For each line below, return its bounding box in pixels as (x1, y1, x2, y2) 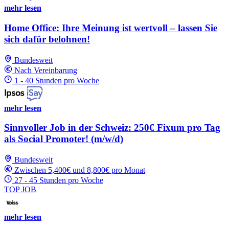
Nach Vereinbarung (14, 65, 77, 75)
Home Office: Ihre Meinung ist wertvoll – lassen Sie (4, 22, 217, 34)
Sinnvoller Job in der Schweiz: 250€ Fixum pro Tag (4, 122, 220, 133)
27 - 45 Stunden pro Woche (14, 176, 103, 185)
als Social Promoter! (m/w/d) (4, 133, 123, 145)
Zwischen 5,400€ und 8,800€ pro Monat (14, 166, 145, 175)
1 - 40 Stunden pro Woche (14, 76, 99, 85)
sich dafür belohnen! (4, 34, 90, 45)
